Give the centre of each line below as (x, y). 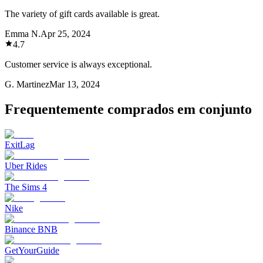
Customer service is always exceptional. (78, 64)
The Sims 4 (26, 187)
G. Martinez (27, 84)
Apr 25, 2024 (65, 33)
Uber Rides (26, 166)
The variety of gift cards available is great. (82, 14)
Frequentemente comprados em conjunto (128, 109)
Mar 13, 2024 (75, 84)
